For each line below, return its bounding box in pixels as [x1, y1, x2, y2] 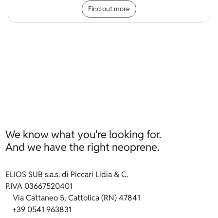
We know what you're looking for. [5, 127, 162, 141]
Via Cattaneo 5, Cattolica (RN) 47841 [13, 192, 141, 203]
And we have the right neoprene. [5, 140, 160, 154]
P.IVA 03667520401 [5, 181, 73, 191]
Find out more [88, 4, 130, 13]
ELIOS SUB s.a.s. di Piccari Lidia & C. [5, 169, 128, 180]
